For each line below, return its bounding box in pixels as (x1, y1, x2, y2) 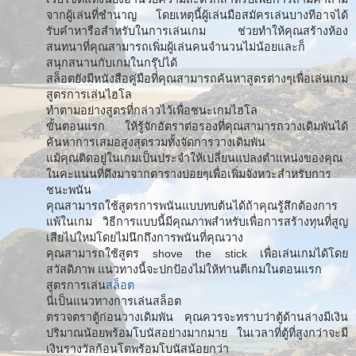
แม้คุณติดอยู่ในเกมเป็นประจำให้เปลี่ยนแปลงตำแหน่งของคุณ (46, 151, 342, 164)
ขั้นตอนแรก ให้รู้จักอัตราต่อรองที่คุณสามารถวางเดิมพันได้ (46, 119, 348, 133)
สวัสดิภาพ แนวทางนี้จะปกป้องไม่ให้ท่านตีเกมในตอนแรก (46, 262, 322, 276)
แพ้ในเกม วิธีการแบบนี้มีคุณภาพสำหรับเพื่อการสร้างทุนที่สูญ (46, 215, 348, 228)
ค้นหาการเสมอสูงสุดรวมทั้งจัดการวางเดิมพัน (46, 135, 265, 149)
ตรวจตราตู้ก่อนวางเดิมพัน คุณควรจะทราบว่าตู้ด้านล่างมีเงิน (46, 310, 348, 323)
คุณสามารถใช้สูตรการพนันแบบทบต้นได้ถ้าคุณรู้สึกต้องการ (46, 199, 338, 212)
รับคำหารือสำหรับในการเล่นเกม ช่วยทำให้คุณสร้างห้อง (46, 24, 348, 37)
